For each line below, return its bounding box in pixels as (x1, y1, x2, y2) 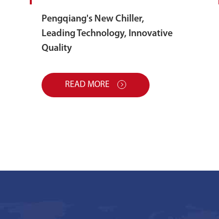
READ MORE (65, 80, 111, 89)
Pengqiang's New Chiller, (41, 14, 144, 24)
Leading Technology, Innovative (41, 28, 173, 39)
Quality (41, 43, 72, 53)
